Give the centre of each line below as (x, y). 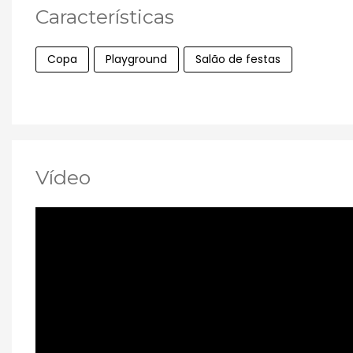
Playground (136, 59)
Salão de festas (238, 59)
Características (105, 17)
